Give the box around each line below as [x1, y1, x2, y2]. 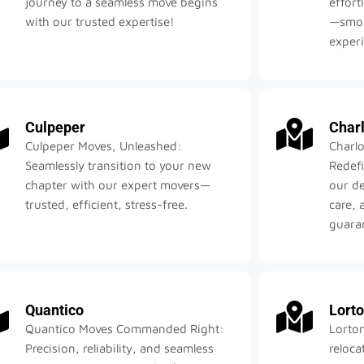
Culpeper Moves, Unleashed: [25, 139, 183, 154]
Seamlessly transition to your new [25, 158, 212, 173]
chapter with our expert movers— [25, 178, 211, 193]
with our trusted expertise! [25, 15, 175, 29]
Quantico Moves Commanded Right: [25, 322, 225, 336]
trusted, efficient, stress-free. [25, 197, 188, 212]
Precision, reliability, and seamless [25, 341, 214, 356]
